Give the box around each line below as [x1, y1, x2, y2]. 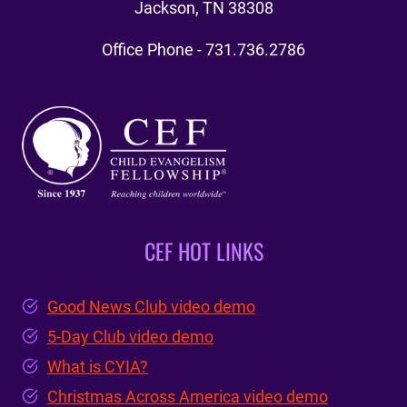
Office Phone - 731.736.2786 [102, 39, 305, 59]
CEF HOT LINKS [144, 234, 263, 268]
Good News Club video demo [47, 297, 255, 317]
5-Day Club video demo [47, 327, 213, 347]
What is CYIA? [47, 357, 148, 377]
